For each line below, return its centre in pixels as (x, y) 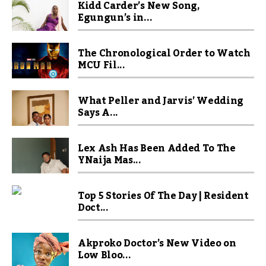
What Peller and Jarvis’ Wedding (161, 101)
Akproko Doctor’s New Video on (157, 243)
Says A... (98, 113)
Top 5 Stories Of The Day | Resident (163, 196)
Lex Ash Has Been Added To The (157, 148)
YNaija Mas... (110, 160)
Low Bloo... (104, 255)
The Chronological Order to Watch (164, 53)
